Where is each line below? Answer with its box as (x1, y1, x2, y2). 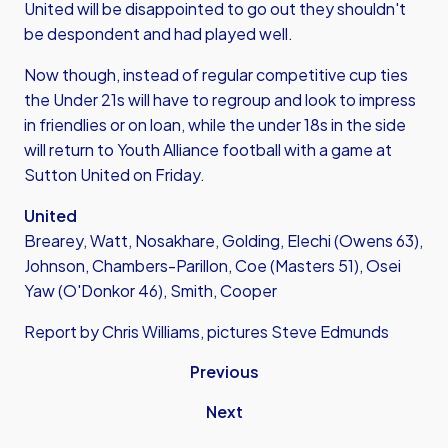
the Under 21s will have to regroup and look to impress (24, 89, 416, 110)
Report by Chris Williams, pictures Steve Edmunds (24, 321, 389, 342)
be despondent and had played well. (24, 23, 293, 44)
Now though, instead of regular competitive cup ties (24, 64, 408, 85)
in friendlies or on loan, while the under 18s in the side (24, 114, 406, 135)
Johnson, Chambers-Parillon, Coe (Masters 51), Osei (24, 255, 401, 276)
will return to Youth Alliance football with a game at (24, 139, 392, 160)
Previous (189, 361, 259, 382)
